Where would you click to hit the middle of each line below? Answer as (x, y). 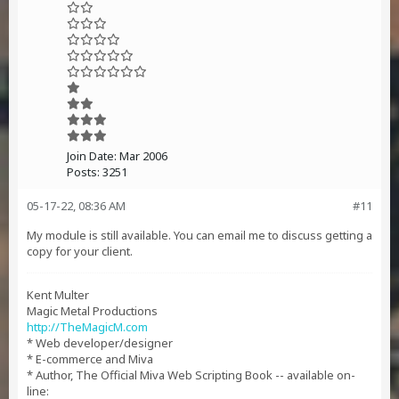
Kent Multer (58, 295)
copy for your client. (80, 251)
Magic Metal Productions (92, 311)
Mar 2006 (143, 156)
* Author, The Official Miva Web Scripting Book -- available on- (191, 375)
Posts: (83, 172)
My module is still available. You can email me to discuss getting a (199, 235)
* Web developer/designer (100, 343)
